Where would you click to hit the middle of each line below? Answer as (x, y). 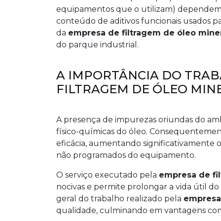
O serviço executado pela (108, 175)
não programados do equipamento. (126, 155)
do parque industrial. (97, 45)
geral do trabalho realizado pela (120, 199)
